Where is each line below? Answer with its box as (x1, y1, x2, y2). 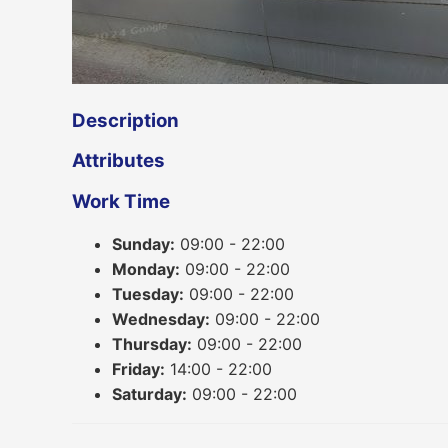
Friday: (112, 358, 165, 379)
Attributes (72, 149, 165, 173)
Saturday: (112, 383, 187, 404)
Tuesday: (112, 283, 184, 304)
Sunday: (112, 233, 175, 254)
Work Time (72, 189, 170, 213)
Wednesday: (112, 308, 210, 329)
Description (72, 108, 179, 132)
